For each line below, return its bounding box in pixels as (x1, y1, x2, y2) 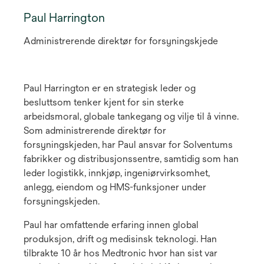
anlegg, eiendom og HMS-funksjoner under (24, 181, 206, 193)
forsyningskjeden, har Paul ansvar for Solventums (24, 139, 233, 151)
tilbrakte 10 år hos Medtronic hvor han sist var (24, 247, 217, 259)
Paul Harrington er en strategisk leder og (24, 82, 196, 94)
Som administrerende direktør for (24, 125, 166, 137)
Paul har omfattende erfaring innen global (24, 219, 199, 231)
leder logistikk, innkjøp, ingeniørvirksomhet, (24, 167, 210, 179)
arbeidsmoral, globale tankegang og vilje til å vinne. (24, 111, 239, 123)
